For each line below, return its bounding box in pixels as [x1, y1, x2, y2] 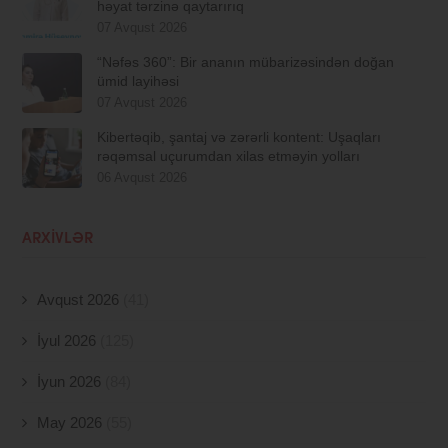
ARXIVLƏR [22, 232, 94, 248]
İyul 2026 [37, 332, 97, 350]
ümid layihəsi [97, 73, 180, 90]
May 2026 [37, 414, 103, 432]
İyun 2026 [37, 373, 102, 391]
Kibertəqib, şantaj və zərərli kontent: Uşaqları [97, 129, 382, 146]
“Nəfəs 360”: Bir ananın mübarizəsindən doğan [97, 54, 395, 71]
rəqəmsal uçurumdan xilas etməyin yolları [97, 148, 361, 165]
